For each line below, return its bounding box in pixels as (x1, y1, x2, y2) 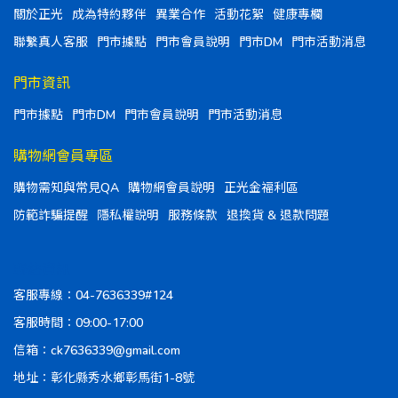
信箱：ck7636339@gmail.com (13, 342, 180, 357)
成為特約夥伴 (72, 6, 147, 21)
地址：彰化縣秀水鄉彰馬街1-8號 (13, 370, 195, 385)
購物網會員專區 (13, 147, 113, 163)
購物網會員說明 (128, 179, 215, 195)
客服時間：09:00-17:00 (13, 314, 143, 330)
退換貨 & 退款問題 (227, 207, 330, 222)
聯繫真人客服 (13, 34, 88, 49)
